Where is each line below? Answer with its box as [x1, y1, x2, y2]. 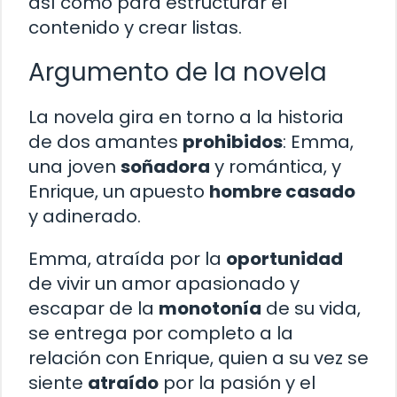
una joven [28, 153, 121, 179]
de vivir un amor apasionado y [28, 270, 300, 296]
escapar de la [28, 295, 159, 321]
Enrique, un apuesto [28, 178, 209, 204]
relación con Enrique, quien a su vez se [28, 345, 369, 370]
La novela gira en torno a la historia [28, 104, 344, 129]
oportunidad [226, 245, 343, 271]
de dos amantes [28, 128, 183, 154]
